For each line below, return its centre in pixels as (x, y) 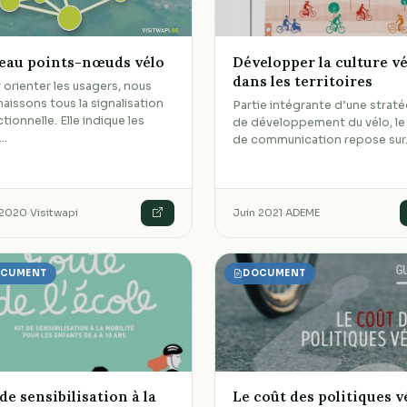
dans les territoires (303, 80)
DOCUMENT (274, 273)
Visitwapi (55, 212)
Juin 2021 (258, 212)
